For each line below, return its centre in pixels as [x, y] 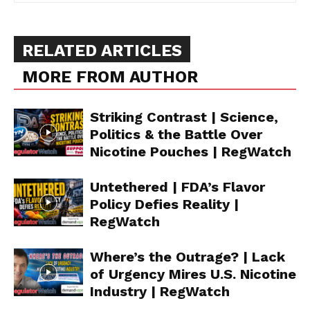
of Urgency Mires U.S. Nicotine [193, 274]
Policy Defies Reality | [164, 204]
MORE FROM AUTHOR [110, 77]
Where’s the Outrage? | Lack [188, 257]
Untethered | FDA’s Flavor [177, 187]
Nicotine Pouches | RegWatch [191, 152]
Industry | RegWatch [160, 292]
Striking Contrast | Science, [184, 117]
